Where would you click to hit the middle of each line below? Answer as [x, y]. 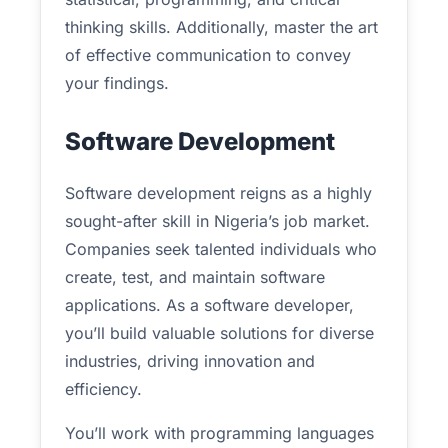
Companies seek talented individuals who [221, 249]
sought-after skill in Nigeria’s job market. [217, 221]
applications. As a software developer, [209, 305]
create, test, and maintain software [195, 277]
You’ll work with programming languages [219, 433]
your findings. [117, 83]
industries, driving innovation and [190, 361]
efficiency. [103, 389]
